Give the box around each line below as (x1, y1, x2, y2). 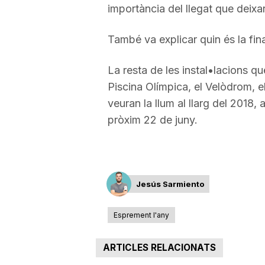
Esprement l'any (113, 210, 169, 219)
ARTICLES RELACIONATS (102, 241, 216, 253)
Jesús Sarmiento (135, 179, 205, 189)
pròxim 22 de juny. (107, 113, 198, 126)
